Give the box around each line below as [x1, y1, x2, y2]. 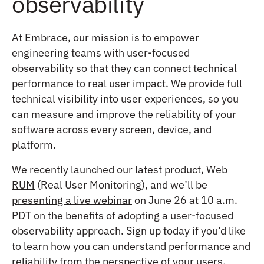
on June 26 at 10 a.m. [132, 193, 237, 207]
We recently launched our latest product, [12, 162, 206, 176]
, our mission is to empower [68, 30, 199, 44]
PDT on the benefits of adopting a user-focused [12, 208, 233, 222]
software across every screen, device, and [12, 122, 212, 136]
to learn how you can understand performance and [12, 239, 250, 253]
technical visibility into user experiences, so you [12, 91, 239, 105]
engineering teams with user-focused [12, 45, 190, 60]
